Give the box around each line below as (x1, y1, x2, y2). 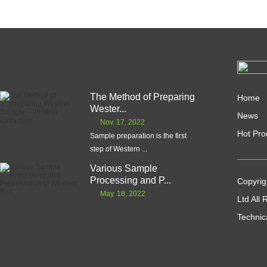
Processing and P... (90, 175, 171, 185)
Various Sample (90, 163, 157, 173)
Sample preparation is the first (90, 132, 187, 140)
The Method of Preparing (90, 92, 195, 102)
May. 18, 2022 (100, 190, 145, 198)
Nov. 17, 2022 (100, 118, 145, 126)
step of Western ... (90, 145, 147, 153)
